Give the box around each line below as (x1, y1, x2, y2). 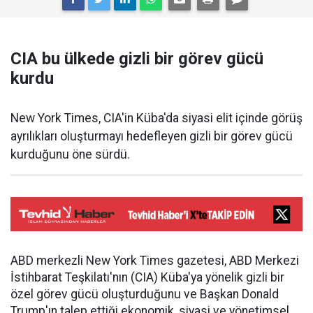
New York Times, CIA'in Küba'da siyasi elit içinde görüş (10, 110, 303, 125)
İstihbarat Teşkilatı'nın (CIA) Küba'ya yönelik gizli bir (10, 270, 284, 284)
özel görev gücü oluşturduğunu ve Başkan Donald (10, 287, 279, 301)
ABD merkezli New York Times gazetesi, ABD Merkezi (10, 254, 299, 268)
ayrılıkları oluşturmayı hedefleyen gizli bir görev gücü (10, 129, 293, 143)
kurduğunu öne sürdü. (10, 147, 130, 161)
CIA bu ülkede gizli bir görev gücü (10, 48, 263, 68)
